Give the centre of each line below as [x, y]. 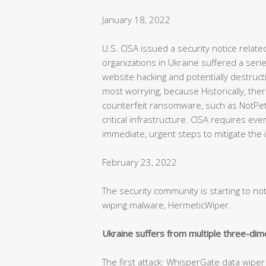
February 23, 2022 [140, 162]
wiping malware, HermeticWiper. [167, 205]
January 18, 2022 [136, 19]
